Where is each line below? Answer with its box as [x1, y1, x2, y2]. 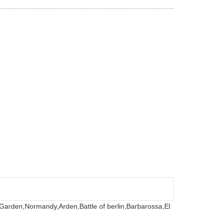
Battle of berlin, [79, 202, 126, 210]
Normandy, [25, 202, 59, 210]
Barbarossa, [126, 202, 164, 210]
